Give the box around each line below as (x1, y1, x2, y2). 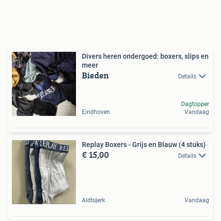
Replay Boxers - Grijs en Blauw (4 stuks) (82, 140, 206, 148)
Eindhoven (82, 108, 110, 115)
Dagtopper (181, 100, 209, 108)
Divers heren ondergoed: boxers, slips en (82, 52, 209, 60)
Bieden (82, 68, 109, 82)
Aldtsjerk (82, 196, 105, 204)
